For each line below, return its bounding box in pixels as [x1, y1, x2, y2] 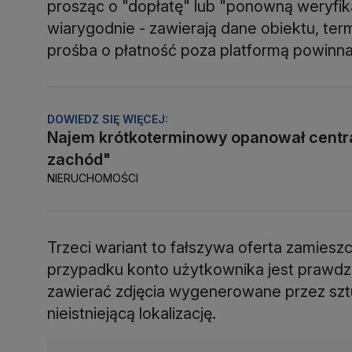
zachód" [47, 150, 111, 170]
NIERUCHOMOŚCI [47, 171, 138, 185]
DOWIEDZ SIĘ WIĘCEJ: [47, 112, 168, 126]
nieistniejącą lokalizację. [47, 304, 216, 324]
